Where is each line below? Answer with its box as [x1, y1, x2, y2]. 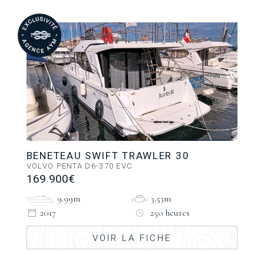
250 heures [150, 206, 190, 219]
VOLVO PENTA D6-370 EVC [26, 161, 133, 170]
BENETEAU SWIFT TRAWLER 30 [26, 149, 190, 161]
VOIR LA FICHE [92, 232, 171, 243]
